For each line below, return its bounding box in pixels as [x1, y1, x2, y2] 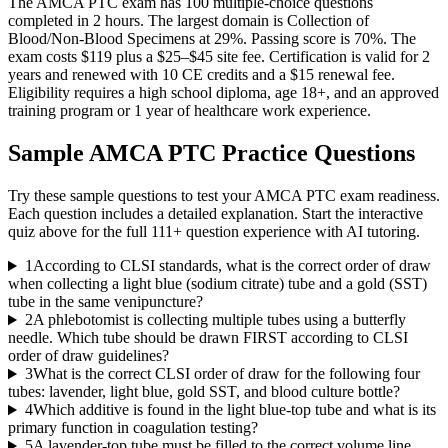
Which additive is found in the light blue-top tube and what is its [32, 401, 436, 419]
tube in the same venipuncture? [8, 293, 203, 311]
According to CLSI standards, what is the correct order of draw [32, 257, 431, 275]
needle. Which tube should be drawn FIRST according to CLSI [8, 329, 408, 347]
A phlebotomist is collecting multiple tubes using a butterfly [32, 311, 406, 329]
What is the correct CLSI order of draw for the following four [32, 365, 420, 383]
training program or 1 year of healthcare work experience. [8, 102, 371, 120]
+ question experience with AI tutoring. [173, 223, 420, 241]
